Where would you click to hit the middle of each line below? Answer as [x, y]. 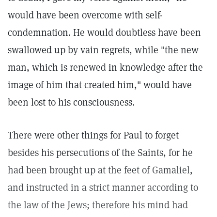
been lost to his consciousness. [71, 102]
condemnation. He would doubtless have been [104, 32]
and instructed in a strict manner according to [103, 187]
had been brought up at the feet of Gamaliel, [100, 170]
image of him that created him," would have [100, 85]
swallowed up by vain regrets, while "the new [103, 50]
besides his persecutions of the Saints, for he [100, 153]
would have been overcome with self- [85, 15]
